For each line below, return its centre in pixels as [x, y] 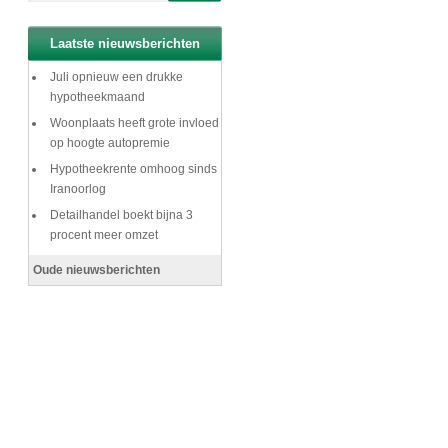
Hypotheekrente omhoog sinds [133, 169]
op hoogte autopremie [110, 143]
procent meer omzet [104, 235]
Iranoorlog [78, 189]
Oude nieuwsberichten [96, 270]
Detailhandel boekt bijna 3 [121, 215]
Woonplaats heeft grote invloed [134, 123]
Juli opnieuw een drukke [116, 77]
